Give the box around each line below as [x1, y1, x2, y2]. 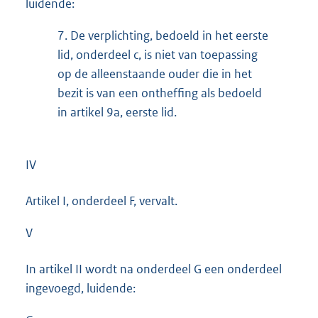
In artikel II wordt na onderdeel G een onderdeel [26, 261, 282, 277]
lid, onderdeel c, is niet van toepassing [57, 47, 258, 63]
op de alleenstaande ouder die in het [57, 66, 252, 82]
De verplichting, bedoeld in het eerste [67, 28, 268, 44]
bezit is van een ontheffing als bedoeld [57, 85, 262, 102]
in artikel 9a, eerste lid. [57, 104, 177, 121]
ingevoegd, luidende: [26, 280, 136, 296]
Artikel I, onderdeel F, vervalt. [26, 192, 177, 209]
